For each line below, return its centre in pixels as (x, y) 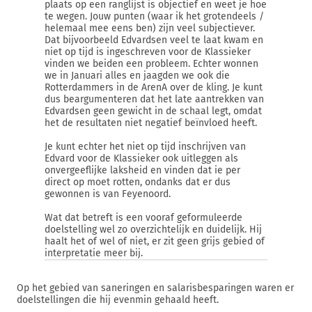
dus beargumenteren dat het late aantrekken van (154, 99)
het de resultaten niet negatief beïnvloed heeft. (151, 123)
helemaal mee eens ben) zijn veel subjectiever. (150, 28)
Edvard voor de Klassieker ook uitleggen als (141, 158)
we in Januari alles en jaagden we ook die (137, 76)
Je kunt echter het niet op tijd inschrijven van (145, 147)
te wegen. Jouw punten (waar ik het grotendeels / (154, 16)
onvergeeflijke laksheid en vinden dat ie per (142, 170)
